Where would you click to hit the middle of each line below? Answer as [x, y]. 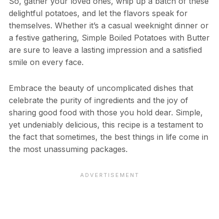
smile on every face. [46, 62]
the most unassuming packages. [68, 149]
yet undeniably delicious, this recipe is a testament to [106, 125]
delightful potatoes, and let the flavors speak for [98, 13]
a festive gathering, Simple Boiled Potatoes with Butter [109, 38]
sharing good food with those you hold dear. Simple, [106, 113]
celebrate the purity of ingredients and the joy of [98, 100]
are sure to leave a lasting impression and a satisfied [105, 50]
